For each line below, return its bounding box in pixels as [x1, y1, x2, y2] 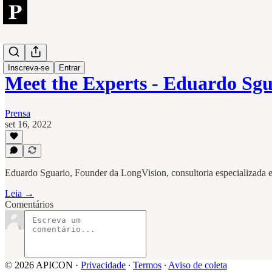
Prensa [5, 107, 30, 118]
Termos [133, 260, 161, 270]
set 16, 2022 [5, 118, 52, 129]
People [5, 49, 31, 59]
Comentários [5, 199, 53, 209]
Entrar [59, 63, 80, 72]
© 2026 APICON [5, 260, 73, 270]
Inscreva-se [8, 63, 49, 72]
